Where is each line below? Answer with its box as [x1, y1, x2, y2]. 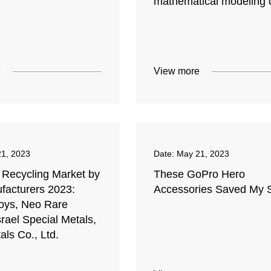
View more [153, 66, 200, 77]
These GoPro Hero [153, 168, 245, 181]
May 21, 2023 [176, 149, 229, 159]
